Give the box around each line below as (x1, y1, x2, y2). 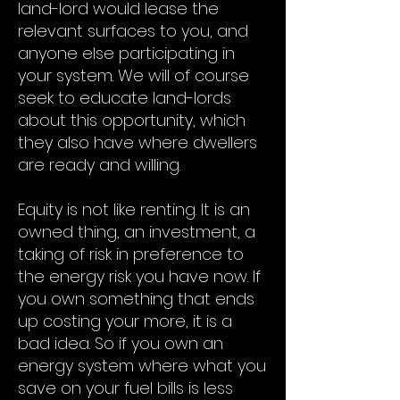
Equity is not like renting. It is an (18, 198, 250, 221)
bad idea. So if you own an (18, 332, 223, 354)
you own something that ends (18, 287, 254, 310)
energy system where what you (18, 354, 266, 377)
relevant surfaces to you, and (18, 20, 248, 42)
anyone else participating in (18, 42, 235, 64)
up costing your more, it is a (18, 310, 232, 332)
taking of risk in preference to (18, 243, 244, 265)
